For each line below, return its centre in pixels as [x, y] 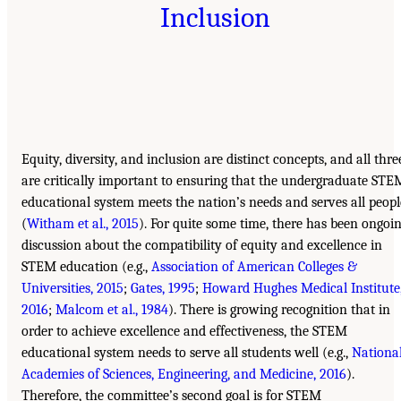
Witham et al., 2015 [83, 223]
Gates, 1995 [163, 288]
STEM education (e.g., [86, 266]
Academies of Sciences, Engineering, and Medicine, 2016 [184, 374]
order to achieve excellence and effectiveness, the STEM [184, 331]
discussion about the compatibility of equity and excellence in [202, 245]
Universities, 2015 [73, 288]
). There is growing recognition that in [279, 309]
